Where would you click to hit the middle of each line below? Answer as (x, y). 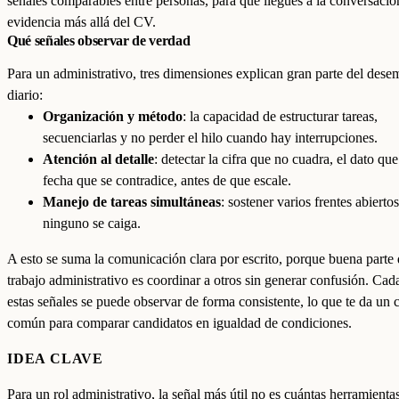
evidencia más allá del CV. (81, 22)
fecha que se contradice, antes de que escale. (167, 180)
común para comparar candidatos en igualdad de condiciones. (179, 323)
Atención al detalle (98, 159)
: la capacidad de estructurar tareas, (280, 116)
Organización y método (113, 116)
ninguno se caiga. (92, 223)
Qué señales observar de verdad (99, 41)
